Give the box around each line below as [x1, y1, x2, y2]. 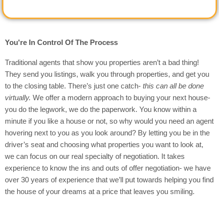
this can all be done [143, 82, 204, 90]
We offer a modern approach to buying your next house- [33, 93, 210, 102]
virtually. [5, 93, 33, 102]
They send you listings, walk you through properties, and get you [5, 70, 209, 78]
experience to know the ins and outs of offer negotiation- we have [5, 164, 211, 172]
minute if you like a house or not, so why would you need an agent [5, 117, 214, 125]
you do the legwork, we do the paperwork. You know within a [5, 105, 197, 113]
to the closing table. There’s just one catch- [5, 82, 143, 90]
